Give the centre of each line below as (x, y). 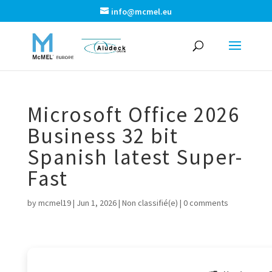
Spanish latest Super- (135, 157)
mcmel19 (54, 203)
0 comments (206, 203)
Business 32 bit (103, 136)
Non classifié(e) (150, 203)
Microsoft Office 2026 (133, 115)
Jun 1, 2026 (96, 203)
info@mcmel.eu (141, 11)
